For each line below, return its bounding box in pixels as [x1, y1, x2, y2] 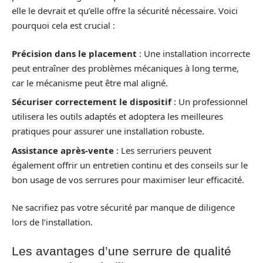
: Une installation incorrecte [137, 47, 250, 59]
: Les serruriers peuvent [114, 144, 211, 156]
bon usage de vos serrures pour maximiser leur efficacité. [12, 173, 244, 186]
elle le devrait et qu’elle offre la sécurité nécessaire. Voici [12, 5, 238, 17]
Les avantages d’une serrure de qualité [12, 244, 231, 258]
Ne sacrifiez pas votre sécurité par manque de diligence [12, 201, 235, 214]
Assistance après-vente [12, 144, 114, 156]
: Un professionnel [171, 96, 248, 108]
